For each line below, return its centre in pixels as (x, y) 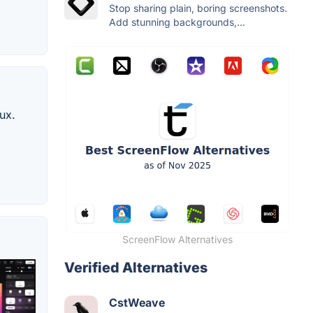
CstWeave (137, 302)
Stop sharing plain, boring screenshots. (198, 8)
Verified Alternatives (136, 267)
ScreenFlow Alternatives (177, 239)
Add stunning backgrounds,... (177, 22)
